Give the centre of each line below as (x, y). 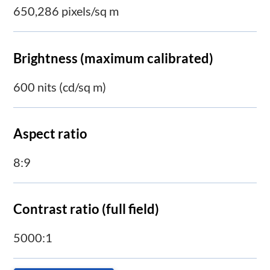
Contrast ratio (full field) (86, 209)
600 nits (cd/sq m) (60, 86)
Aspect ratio (51, 133)
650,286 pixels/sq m (66, 11)
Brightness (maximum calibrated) (114, 58)
